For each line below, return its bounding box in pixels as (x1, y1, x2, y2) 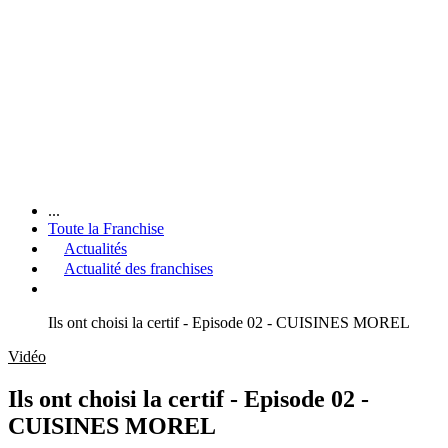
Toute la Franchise (48, 219, 164, 237)
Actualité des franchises (64, 259, 213, 277)
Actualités (64, 239, 127, 257)
